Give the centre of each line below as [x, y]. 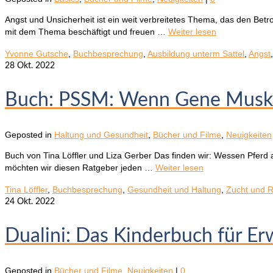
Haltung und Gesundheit [101, 134]
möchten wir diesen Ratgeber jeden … [80, 167]
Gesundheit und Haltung [174, 189]
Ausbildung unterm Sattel [196, 53]
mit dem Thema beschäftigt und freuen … [87, 31]
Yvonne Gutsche [37, 53]
